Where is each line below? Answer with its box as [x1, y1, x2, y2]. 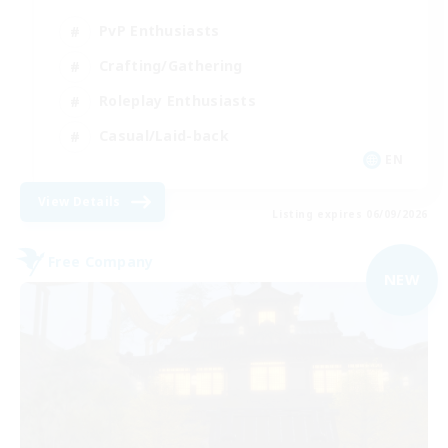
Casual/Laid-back [99, 126, 229, 146]
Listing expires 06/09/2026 [272, 206, 428, 221]
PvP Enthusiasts [99, 21, 220, 41]
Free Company [48, 252, 154, 272]
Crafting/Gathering [99, 56, 243, 76]
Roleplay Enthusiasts [99, 91, 256, 111]
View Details [38, 192, 121, 210]
